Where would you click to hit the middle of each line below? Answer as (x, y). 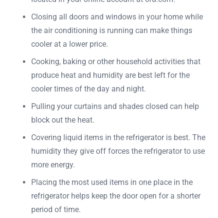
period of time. (56, 209)
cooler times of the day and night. (89, 89)
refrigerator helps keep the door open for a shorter (116, 196)
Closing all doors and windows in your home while (117, 17)
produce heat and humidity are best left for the (110, 75)
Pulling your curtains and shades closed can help (115, 106)
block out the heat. (63, 120)
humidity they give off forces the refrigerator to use (118, 151)
